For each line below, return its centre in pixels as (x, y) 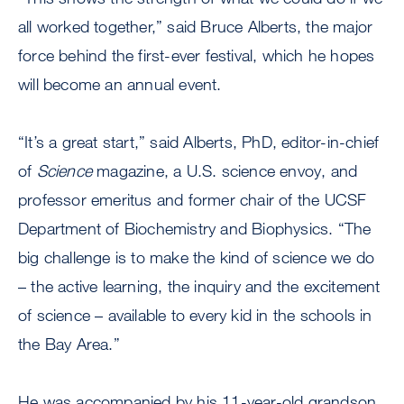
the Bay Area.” (69, 344)
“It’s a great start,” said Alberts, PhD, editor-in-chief (199, 142)
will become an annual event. (120, 84)
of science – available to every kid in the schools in (195, 315)
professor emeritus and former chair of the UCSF (193, 200)
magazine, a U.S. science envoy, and (225, 171)
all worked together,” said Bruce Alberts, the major (196, 27)
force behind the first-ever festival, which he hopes (197, 55)
